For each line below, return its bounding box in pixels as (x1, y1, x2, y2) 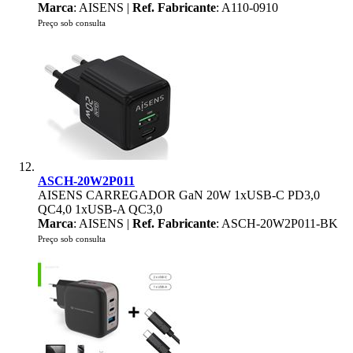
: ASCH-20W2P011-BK (216, 217, 338, 230)
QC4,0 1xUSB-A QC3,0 (38, 203, 162, 216)
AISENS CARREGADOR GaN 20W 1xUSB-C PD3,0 (38, 188, 320, 202)
